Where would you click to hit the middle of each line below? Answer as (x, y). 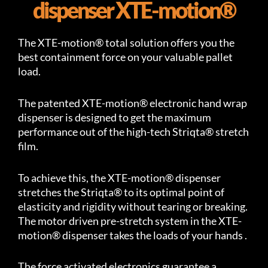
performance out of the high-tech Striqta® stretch (133, 131)
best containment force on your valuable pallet (125, 57)
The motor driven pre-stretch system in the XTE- (130, 220)
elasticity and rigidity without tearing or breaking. (133, 206)
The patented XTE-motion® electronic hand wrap (133, 103)
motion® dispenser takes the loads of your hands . (133, 235)
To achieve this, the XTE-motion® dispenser (119, 177)
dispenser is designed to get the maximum (115, 117)
